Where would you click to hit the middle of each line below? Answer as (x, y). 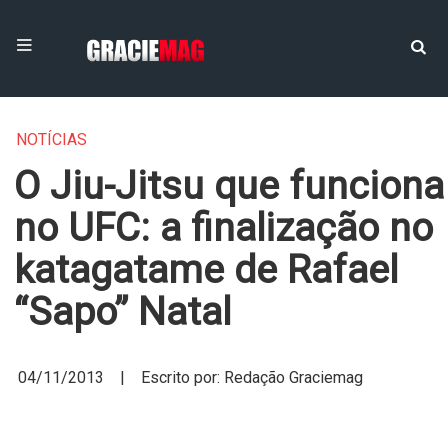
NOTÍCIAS (51, 139)
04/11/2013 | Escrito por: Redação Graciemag (190, 377)
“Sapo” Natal (122, 312)
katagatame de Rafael (206, 270)
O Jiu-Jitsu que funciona (229, 186)
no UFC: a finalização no (223, 228)
